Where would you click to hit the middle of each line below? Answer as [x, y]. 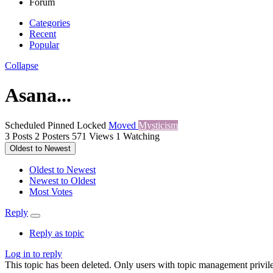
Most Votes [51, 191]
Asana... [38, 95]
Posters [56, 136]
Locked [93, 125]
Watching [141, 136]
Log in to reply [34, 253]
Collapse [22, 65]
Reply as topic [57, 233]
